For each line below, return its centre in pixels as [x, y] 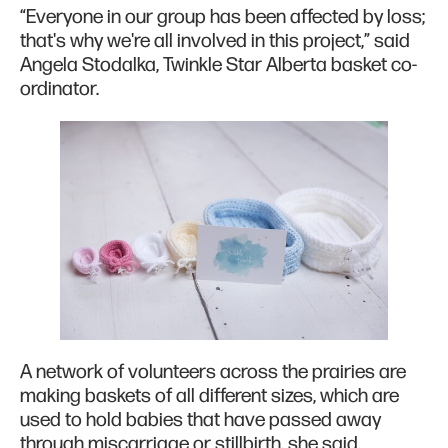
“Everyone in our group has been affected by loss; [222, 17]
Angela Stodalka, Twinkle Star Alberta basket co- [218, 65]
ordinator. [59, 89]
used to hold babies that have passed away [200, 419]
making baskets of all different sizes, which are [209, 395]
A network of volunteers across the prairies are [213, 371]
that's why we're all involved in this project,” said [215, 41]
